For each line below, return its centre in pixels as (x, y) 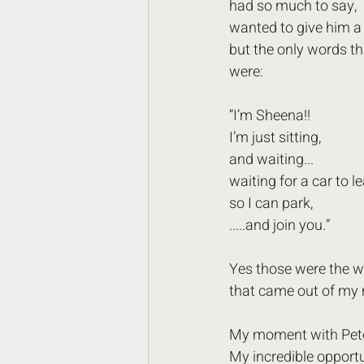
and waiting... (273, 160)
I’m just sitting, (277, 138)
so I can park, (271, 204)
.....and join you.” (279, 225)
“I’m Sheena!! (271, 116)
